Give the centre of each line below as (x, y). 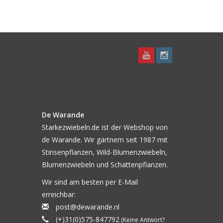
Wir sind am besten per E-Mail (90, 182)
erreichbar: (58, 194)
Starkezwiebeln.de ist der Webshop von (105, 127)
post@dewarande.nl (87, 207)
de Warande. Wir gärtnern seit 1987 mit (105, 140)
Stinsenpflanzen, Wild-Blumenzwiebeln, (104, 152)
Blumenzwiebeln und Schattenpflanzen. (105, 165)
